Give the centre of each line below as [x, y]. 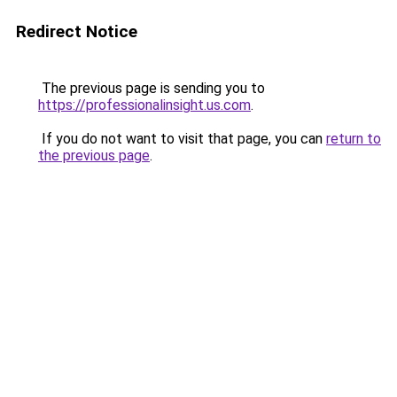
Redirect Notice [77, 31]
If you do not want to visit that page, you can [182, 139]
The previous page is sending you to [152, 88]
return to [354, 139]
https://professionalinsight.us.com [144, 105]
